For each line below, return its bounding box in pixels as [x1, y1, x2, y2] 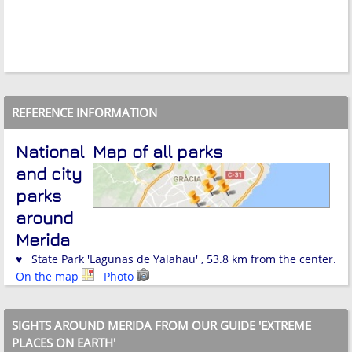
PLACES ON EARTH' [12, 334, 115, 350]
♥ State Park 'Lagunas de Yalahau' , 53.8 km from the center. [16, 251, 336, 266]
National [16, 141, 84, 162]
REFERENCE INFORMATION [12, 104, 157, 120]
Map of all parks [93, 141, 222, 162]
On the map [16, 268, 82, 284]
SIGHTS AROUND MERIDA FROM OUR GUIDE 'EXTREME [12, 317, 311, 333]
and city [16, 163, 82, 184]
